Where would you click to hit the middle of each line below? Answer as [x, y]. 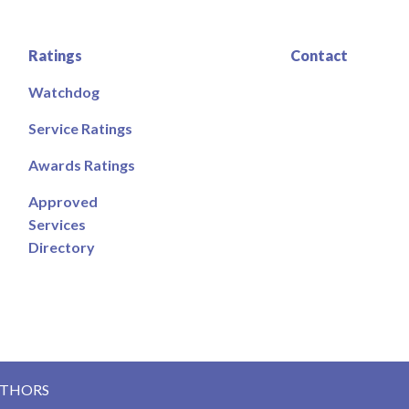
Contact [319, 55]
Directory [61, 246]
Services [57, 224]
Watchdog [63, 91]
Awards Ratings [81, 164]
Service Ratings [80, 128]
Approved [63, 201]
